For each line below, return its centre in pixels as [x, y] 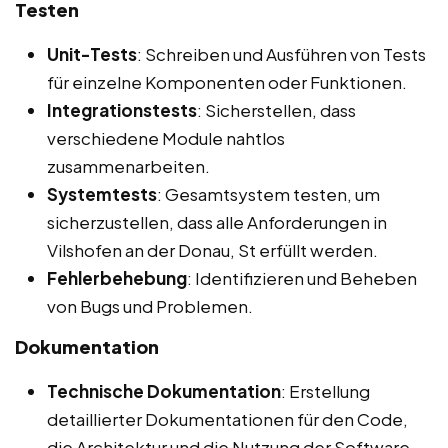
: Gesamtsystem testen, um [268, 194]
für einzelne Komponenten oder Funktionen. [227, 82]
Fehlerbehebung [117, 278]
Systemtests [102, 194]
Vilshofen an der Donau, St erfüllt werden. [212, 250]
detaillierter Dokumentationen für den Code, [227, 419]
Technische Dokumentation [164, 391]
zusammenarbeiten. [128, 166]
